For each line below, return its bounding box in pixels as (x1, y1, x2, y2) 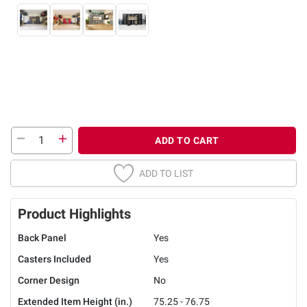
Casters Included (18, 253, 91, 265)
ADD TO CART (155, 134, 219, 146)
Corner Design (18, 274, 79, 286)
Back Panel (18, 232, 66, 243)
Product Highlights (18, 205, 131, 222)
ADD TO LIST (139, 167, 193, 179)
